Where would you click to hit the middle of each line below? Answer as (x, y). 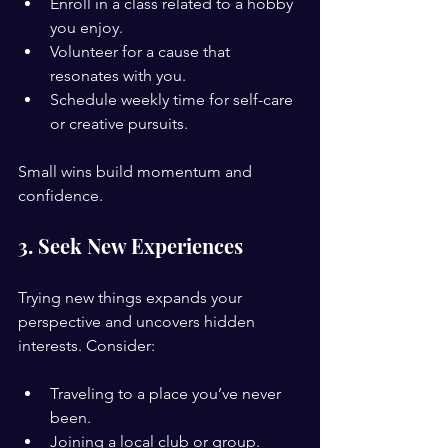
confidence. (60, 195)
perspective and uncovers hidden (138, 321)
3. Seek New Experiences (130, 245)
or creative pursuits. (119, 123)
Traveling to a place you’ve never (167, 393)
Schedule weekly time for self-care (173, 99)
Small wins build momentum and (137, 171)
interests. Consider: (86, 345)
